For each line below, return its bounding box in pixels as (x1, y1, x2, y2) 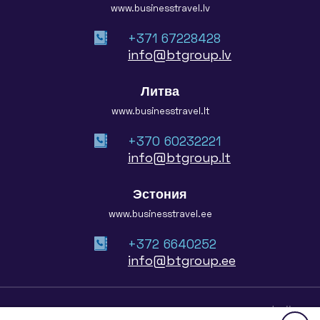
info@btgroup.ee (128, 252, 236, 268)
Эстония (133, 186, 187, 201)
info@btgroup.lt (128, 149, 231, 165)
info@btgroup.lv (128, 46, 231, 62)
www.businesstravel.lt (111, 105, 209, 116)
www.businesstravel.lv (110, 2, 210, 14)
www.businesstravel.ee (108, 208, 212, 219)
